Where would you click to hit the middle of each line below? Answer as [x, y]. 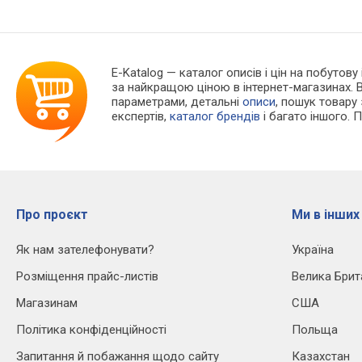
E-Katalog [138, 73]
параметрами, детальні [177, 102]
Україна [313, 250]
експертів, [141, 117]
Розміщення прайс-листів [87, 277]
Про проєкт [52, 215]
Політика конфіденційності [91, 330]
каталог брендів [215, 117]
